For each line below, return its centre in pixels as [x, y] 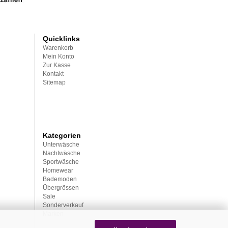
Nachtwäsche [61, 153]
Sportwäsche [61, 162]
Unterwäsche [61, 145]
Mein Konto [58, 56]
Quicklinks [61, 39]
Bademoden [60, 179]
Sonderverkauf [63, 205]
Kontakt [53, 74]
